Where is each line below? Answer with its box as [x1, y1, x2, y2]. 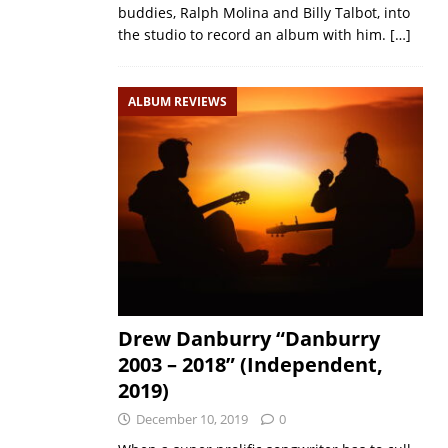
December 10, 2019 [135, 410, 248, 429]
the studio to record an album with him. [117, 24, 390, 44]
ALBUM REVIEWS [127, 92, 227, 110]
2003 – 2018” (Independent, [117, 351, 383, 379]
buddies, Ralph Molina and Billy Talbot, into [117, 2, 410, 22]
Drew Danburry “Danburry [117, 325, 380, 353]
